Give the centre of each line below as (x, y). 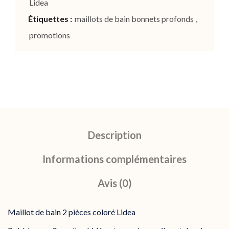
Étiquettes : (51, 19)
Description (114, 135)
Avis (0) (114, 183)
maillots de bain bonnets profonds (134, 19)
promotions (50, 35)
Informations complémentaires (114, 159)
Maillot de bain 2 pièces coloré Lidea (72, 212)
